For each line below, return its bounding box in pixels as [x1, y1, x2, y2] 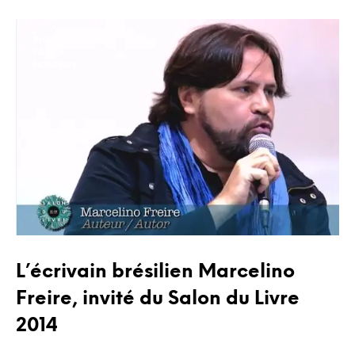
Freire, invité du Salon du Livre [16, 289, 300, 310]
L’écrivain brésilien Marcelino [16, 262, 295, 283]
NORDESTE [33, 61, 77, 71]
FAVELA [33, 48, 65, 58]
